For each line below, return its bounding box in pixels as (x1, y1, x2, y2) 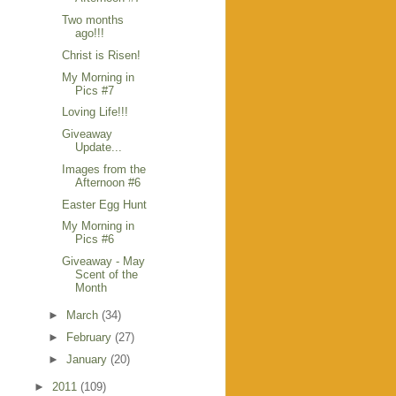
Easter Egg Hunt (62, 197, 148, 211)
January (65, 352, 110, 366)
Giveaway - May (62, 255, 146, 269)
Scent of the (75, 268, 139, 282)
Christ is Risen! (62, 48, 141, 62)
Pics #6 (75, 232, 115, 247)
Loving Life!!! (62, 105, 129, 119)
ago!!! (75, 27, 105, 41)
